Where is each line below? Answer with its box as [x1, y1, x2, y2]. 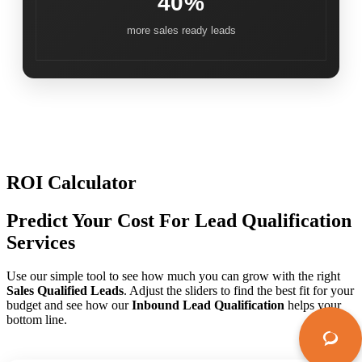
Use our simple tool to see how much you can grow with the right [6, 269, 340, 284]
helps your [284, 298, 341, 313]
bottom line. [6, 313, 67, 327]
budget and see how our [6, 298, 132, 313]
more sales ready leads [126, 23, 236, 36]
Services [6, 231, 75, 253]
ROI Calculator [6, 171, 137, 193]
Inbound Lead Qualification [132, 298, 284, 313]
